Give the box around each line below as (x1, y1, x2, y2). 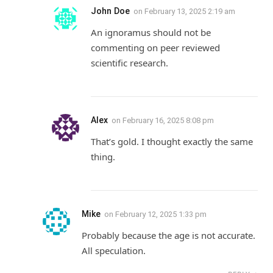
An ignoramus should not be (91, 26, 211, 39)
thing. (91, 151, 115, 163)
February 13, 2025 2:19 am (144, 7, 235, 16)
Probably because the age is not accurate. (82, 229, 255, 242)
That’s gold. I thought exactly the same (91, 135, 253, 148)
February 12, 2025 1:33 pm (115, 210, 207, 219)
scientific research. (91, 57, 168, 69)
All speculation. (82, 244, 146, 257)
